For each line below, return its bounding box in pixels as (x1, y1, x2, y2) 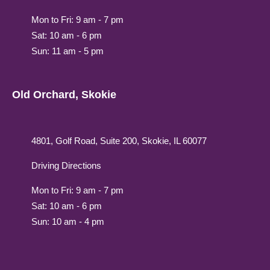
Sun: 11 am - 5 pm (31, 46, 104, 56)
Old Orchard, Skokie (12, 89, 116, 101)
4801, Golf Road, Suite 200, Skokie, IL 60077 (31, 136, 207, 146)
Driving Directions (31, 160, 101, 171)
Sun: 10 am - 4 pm (31, 216, 104, 227)
